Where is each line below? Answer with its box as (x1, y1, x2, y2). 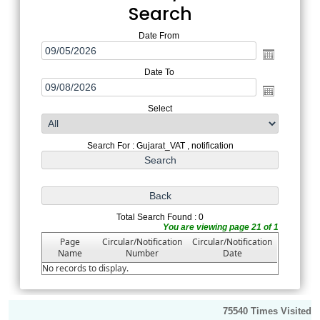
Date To (144, 67, 174, 77)
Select (148, 103, 172, 114)
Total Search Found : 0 (116, 211, 204, 222)
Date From (139, 31, 179, 41)
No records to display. (42, 261, 129, 274)
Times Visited (251, 306, 311, 316)
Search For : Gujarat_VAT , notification (86, 140, 234, 151)
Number (126, 246, 159, 259)
